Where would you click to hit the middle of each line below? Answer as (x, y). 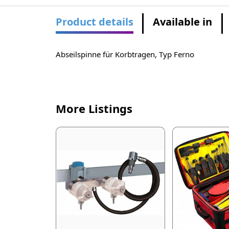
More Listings (94, 109)
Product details (94, 22)
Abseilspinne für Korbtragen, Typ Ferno (125, 54)
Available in (183, 22)
